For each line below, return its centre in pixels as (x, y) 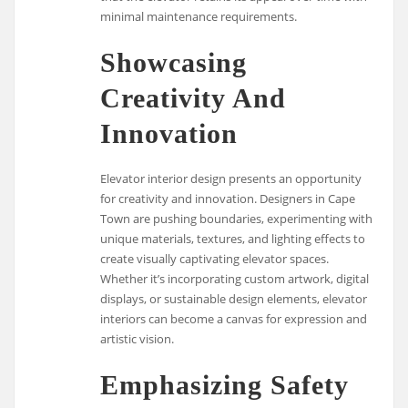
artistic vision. (138, 338)
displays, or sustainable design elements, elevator (234, 298)
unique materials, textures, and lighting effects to (233, 238)
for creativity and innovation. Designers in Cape (228, 198)
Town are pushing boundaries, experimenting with (237, 218)
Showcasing (174, 63)
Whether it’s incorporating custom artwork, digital (235, 278)
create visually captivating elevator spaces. (215, 258)
